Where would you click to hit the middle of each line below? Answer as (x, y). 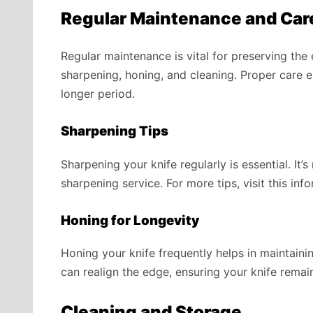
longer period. (98, 93)
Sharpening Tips (115, 131)
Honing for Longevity (130, 220)
